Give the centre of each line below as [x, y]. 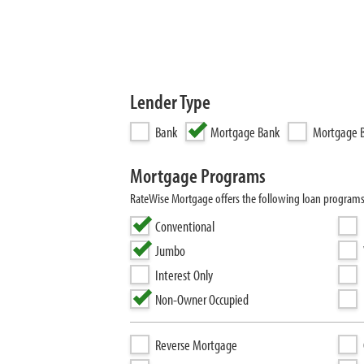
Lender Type [170, 101]
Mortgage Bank [245, 132]
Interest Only [184, 275]
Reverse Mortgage [196, 345]
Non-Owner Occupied [202, 299]
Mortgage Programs [198, 175]
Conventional [185, 226]
